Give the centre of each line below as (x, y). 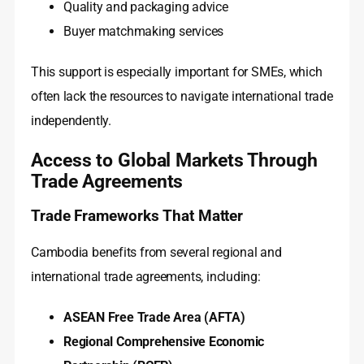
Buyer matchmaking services (144, 32)
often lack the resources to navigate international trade (182, 97)
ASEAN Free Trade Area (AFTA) (154, 318)
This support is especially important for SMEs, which (177, 72)
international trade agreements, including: (146, 277)
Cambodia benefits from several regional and (156, 253)
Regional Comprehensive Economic (164, 342)
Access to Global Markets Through (174, 160)
